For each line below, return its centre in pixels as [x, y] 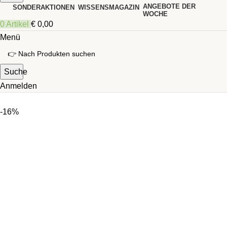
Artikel [17, 24]
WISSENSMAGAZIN [109, 7]
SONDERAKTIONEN [44, 7]
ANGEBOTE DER [169, 7]
